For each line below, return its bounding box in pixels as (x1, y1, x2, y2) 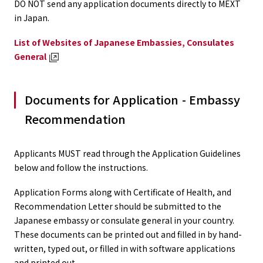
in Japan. (14, 12, 49, 23)
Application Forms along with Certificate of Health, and (14, 186, 231, 198)
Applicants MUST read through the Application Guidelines (14, 147, 241, 159)
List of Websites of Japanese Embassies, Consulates (14, 36, 234, 48)
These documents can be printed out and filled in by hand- (14, 228, 242, 240)
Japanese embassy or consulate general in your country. (14, 214, 234, 226)
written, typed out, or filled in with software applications (14, 242, 235, 254)
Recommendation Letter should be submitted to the (14, 200, 221, 212)
